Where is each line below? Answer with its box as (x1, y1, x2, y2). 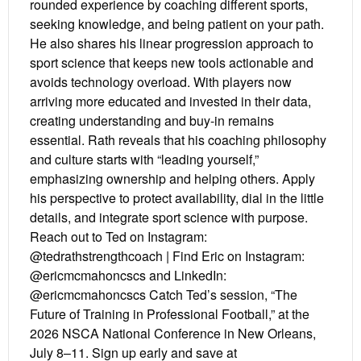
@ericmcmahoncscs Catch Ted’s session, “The (30, 285, 297, 305)
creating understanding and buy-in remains (30, 111, 274, 131)
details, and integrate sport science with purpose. (30, 208, 308, 227)
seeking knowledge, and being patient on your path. (30, 15, 324, 34)
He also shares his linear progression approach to (30, 34, 313, 53)
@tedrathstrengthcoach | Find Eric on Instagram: (30, 247, 305, 266)
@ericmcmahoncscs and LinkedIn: (30, 266, 226, 285)
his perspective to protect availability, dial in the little (30, 189, 324, 208)
